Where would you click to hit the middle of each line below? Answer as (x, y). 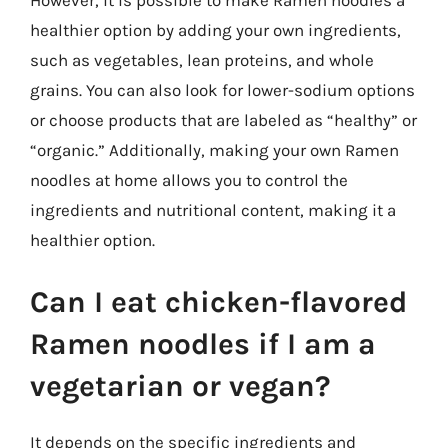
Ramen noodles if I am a (203, 343)
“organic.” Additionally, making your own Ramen (214, 150)
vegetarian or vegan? (180, 385)
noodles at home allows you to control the (189, 180)
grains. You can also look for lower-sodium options (222, 90)
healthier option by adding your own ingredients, (215, 30)
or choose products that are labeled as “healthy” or (223, 120)
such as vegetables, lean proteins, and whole (202, 60)
